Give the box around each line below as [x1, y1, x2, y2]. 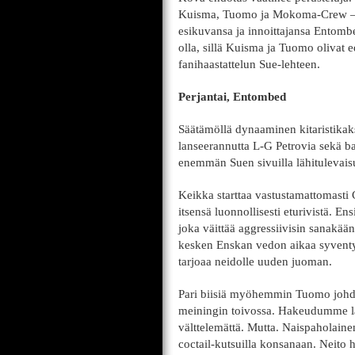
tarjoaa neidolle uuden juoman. [178, 255, 332, 268]
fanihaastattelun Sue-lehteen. [178, 58, 320, 71]
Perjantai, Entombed [178, 90, 286, 103]
